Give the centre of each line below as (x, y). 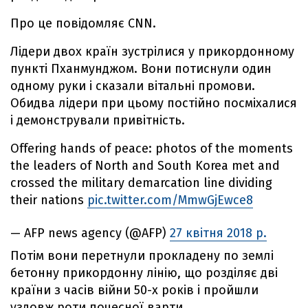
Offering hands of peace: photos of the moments (152, 148)
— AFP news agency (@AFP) (90, 233)
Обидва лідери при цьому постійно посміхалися (154, 103)
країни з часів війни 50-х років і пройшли (134, 290)
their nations (49, 200)
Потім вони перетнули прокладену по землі (142, 256)
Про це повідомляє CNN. (83, 23)
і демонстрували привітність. (98, 120)
